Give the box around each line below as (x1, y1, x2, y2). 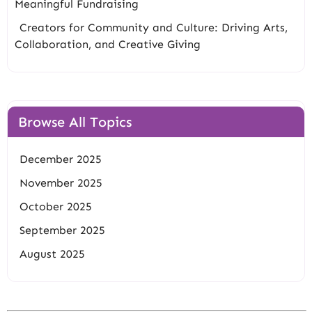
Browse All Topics (18, 114, 132, 131)
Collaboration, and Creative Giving (15, 38, 201, 52)
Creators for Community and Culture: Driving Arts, (19, 21, 288, 35)
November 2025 (19, 176, 102, 190)
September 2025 (19, 224, 105, 237)
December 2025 (19, 153, 102, 166)
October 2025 (19, 200, 92, 214)
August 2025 (19, 247, 85, 261)
